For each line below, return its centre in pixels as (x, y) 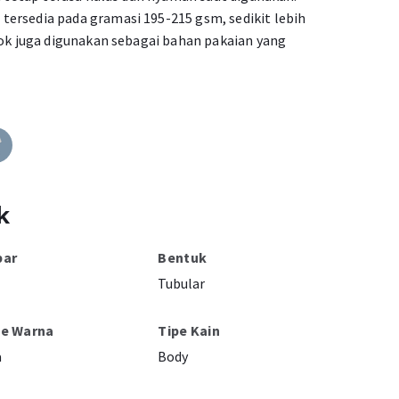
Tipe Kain (189, 330)
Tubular (182, 283)
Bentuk (183, 257)
